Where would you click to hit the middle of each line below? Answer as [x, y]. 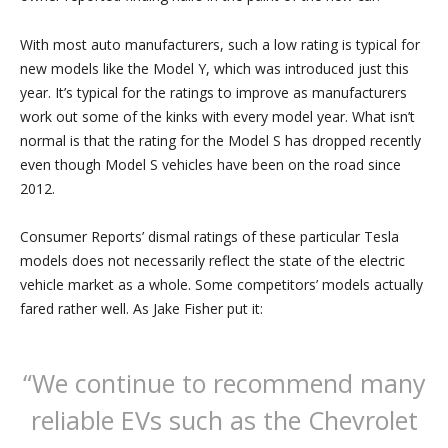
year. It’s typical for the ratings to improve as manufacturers [213, 92]
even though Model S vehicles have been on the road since [210, 164]
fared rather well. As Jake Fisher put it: [141, 308]
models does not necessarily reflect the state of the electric [212, 260]
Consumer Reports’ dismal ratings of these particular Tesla [209, 236]
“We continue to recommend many [224, 383]
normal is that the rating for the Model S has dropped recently [220, 140]
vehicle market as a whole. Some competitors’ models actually [221, 284]
